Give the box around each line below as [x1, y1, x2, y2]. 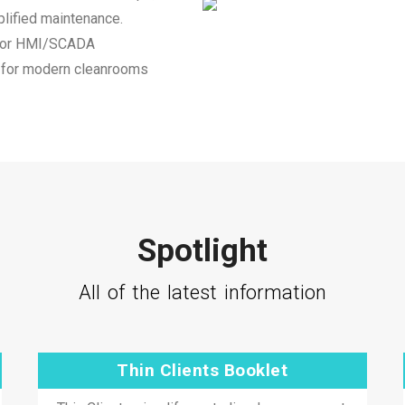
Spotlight [137, 232, 268, 269]
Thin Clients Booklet [117, 360, 288, 381]
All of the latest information [79, 281, 326, 304]
